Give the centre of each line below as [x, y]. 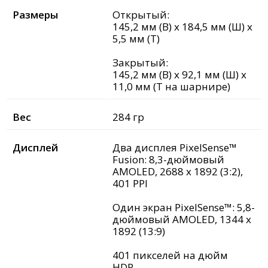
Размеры [35, 15]
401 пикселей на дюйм [170, 255]
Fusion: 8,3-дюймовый [168, 160]
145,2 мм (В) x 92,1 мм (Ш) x [179, 75]
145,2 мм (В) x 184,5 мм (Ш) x [182, 27]
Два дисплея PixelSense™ [175, 148]
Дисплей [35, 148]
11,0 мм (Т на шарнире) [171, 87]
